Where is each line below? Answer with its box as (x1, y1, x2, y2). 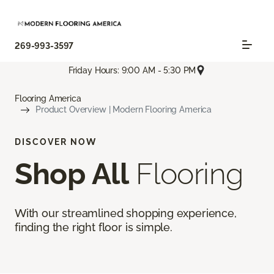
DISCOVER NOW (15, 137, 97, 147)
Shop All (15, 157, 129, 191)
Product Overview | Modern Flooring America (35, 105, 212, 115)
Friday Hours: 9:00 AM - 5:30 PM (68, 65, 196, 75)
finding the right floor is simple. (15, 221, 172, 234)
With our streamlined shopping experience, (15, 207, 237, 220)
